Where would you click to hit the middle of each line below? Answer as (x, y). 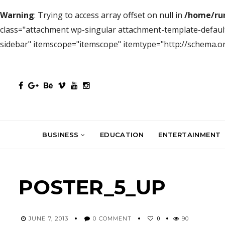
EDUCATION (122, 134)
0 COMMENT (113, 218)
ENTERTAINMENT (190, 134)
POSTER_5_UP (92, 187)
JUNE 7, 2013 (49, 218)
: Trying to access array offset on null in (109, 15)
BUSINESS (61, 134)
